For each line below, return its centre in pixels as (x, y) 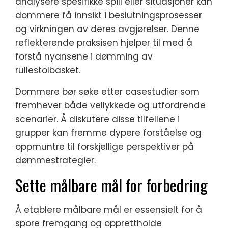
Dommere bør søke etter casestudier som (107, 91)
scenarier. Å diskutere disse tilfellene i (97, 119)
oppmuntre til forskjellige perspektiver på (105, 146)
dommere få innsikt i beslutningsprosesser (109, 15)
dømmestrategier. (55, 160)
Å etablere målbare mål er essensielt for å (109, 209)
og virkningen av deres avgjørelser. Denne (107, 29)
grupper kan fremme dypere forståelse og (108, 133)
